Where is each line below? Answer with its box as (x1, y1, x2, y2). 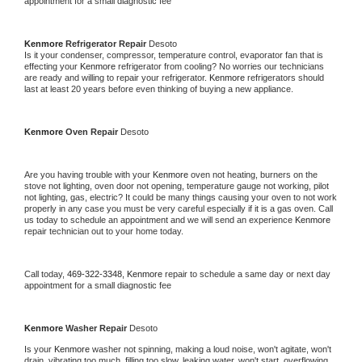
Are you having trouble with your (24, 169, 153, 179)
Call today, (24, 268, 67, 279)
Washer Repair (65, 322, 129, 333)
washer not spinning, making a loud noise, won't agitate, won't (92, 343, 331, 354)
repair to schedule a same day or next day (165, 268, 330, 279)
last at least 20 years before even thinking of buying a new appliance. (24, 83, 296, 94)
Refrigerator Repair (65, 38, 149, 48)
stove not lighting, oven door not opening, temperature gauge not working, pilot (24, 180, 329, 191)
